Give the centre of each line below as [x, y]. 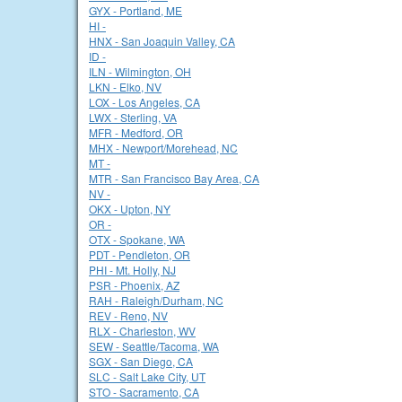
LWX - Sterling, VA [133, 117]
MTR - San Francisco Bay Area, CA [174, 178]
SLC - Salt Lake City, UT [147, 376]
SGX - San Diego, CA [141, 361]
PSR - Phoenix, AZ [134, 285]
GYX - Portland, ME [135, 10]
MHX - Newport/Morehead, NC [163, 148]
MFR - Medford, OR [136, 132]
